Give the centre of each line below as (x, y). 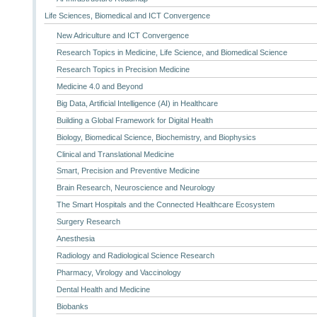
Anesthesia (75, 239)
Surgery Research (88, 222)
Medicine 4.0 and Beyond (99, 87)
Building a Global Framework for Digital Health (134, 120)
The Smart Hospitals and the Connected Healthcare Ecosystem (165, 205)
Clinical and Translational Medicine (115, 154)
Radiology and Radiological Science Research (135, 255)
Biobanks (72, 306)
